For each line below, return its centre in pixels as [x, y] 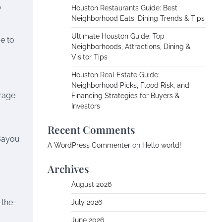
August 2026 [91, 184]
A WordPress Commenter [89, 145]
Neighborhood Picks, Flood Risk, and [130, 85]
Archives [68, 168]
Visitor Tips [89, 57]
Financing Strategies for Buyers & [125, 96]
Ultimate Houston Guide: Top [118, 36]
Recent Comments [91, 129]
